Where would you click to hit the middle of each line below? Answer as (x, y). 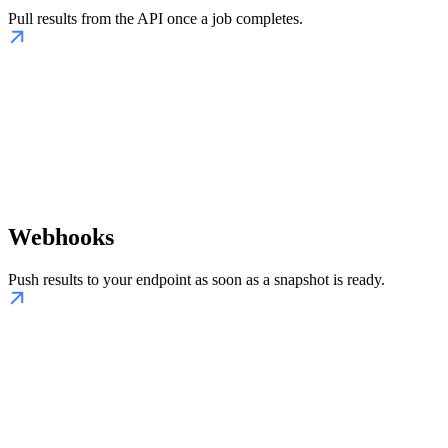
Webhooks (61, 237)
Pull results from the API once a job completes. (155, 19)
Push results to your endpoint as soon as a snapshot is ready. (196, 280)
